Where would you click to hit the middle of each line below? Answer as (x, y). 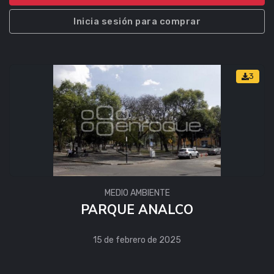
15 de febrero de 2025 (137, 240)
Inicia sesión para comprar (137, 21)
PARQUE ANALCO (137, 210)
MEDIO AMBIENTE (137, 193)
